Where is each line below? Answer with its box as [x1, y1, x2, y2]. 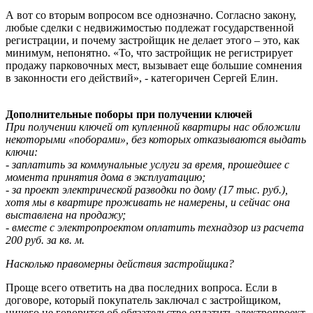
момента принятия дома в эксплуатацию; [6, 170, 205, 183]
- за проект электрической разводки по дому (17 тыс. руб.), [6, 183, 288, 196]
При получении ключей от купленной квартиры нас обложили [6, 120, 300, 133]
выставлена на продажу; [6, 208, 126, 221]
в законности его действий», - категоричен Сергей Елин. [6, 71, 278, 84]
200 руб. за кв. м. [6, 233, 85, 246]
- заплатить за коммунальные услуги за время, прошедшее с [6, 158, 289, 170]
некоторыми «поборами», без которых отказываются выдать [6, 133, 306, 145]
